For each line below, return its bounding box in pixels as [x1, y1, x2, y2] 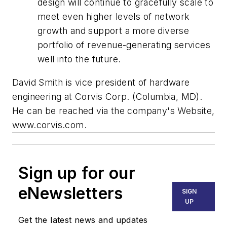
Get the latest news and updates [18, 215, 148, 225]
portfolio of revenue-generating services [37, 40, 210, 51]
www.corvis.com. [12, 120, 87, 130]
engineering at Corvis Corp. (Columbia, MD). [12, 91, 203, 102]
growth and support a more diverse [37, 25, 190, 36]
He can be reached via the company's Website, [12, 105, 215, 116]
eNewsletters [18, 183, 123, 203]
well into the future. [37, 54, 121, 65]
